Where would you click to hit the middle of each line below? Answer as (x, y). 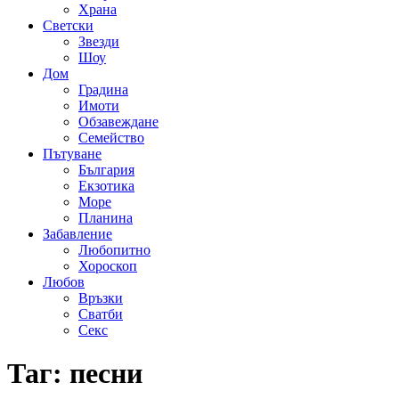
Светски (68, 25)
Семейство (111, 137)
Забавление (77, 233)
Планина (106, 217)
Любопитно (114, 249)
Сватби (101, 313)
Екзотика (106, 185)
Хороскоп (108, 265)
